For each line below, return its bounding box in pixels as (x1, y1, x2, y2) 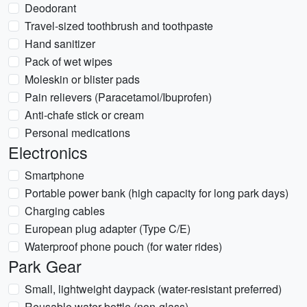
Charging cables (25, 203, 105, 219)
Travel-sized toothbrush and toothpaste (25, 18, 213, 34)
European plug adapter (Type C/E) (25, 221, 191, 236)
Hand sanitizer (25, 36, 95, 51)
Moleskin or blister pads (25, 71, 140, 87)
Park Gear (8, 254, 82, 278)
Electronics (8, 140, 88, 164)
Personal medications (25, 125, 130, 140)
